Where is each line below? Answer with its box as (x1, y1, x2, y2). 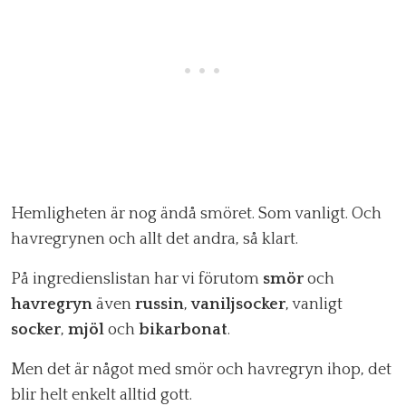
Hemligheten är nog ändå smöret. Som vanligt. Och (11, 205, 382, 224)
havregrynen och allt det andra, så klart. (11, 230, 298, 249)
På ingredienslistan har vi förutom (11, 270, 263, 289)
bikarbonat (139, 321, 227, 340)
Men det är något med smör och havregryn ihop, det (11, 361, 391, 380)
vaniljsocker (191, 295, 285, 314)
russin (135, 295, 184, 314)
